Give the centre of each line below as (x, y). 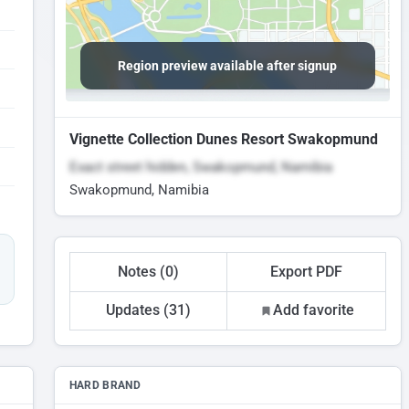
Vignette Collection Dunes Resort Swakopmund (223, 139)
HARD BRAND (105, 386)
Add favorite (313, 310)
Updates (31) (148, 310)
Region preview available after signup (228, 66)
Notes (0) (148, 271)
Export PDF (307, 271)
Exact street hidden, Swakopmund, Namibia (200, 167)
